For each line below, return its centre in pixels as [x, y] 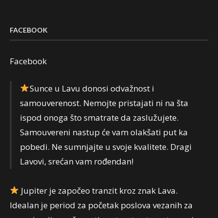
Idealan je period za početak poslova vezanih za [101, 205]
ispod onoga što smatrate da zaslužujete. [100, 117]
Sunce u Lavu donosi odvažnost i [92, 88]
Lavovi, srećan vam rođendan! [77, 161]
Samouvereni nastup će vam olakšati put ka [104, 132]
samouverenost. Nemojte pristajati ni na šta [104, 103]
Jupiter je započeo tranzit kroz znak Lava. [99, 190]
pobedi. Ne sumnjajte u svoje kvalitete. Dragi [106, 146]
